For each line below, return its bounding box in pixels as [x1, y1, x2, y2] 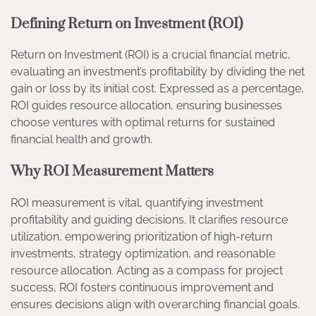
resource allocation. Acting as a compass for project [11, 263, 283, 277]
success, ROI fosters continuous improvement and [11, 280, 274, 294]
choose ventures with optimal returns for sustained [11, 116, 275, 130]
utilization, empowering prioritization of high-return [11, 229, 272, 243]
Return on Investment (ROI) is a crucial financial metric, [11, 48, 291, 62]
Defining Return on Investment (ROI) [11, 14, 248, 33]
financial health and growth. [11, 133, 158, 147]
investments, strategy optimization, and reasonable [11, 246, 275, 260]
